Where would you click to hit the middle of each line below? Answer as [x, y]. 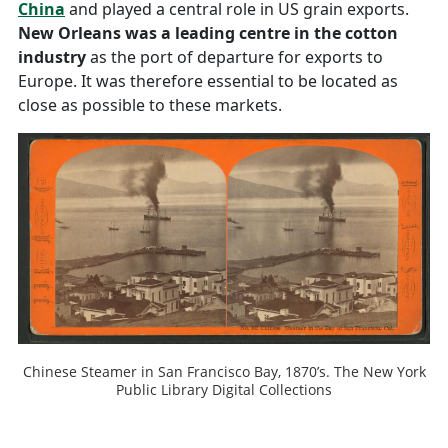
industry [52, 57]
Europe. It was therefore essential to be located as [208, 81]
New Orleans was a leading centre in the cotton [208, 33]
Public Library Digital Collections [224, 390]
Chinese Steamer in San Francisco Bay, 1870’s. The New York [224, 372]
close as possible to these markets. [150, 105]
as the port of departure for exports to [234, 57]
